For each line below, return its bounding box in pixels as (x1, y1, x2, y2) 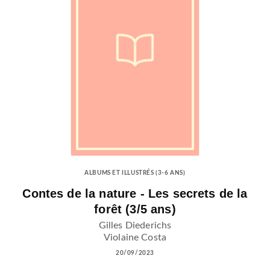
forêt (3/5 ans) (94, 202, 176, 216)
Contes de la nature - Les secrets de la (22, 186, 248, 200)
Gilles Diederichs (98, 221, 172, 231)
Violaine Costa (103, 233, 167, 243)
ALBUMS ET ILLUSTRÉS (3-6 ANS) (84, 169, 186, 176)
